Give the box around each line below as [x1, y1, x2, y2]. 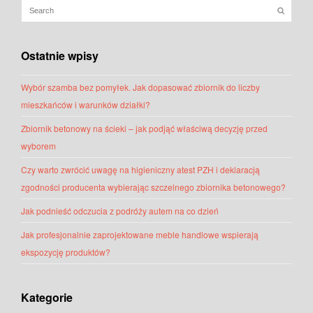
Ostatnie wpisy [21, 48, 99, 64]
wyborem [21, 140, 56, 152]
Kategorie [21, 289, 73, 306]
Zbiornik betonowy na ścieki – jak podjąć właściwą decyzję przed [21, 122, 268, 135]
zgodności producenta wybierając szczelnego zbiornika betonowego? [21, 181, 286, 194]
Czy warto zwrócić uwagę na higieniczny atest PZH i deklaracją [21, 163, 260, 176]
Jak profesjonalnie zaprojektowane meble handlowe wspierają [21, 228, 259, 241]
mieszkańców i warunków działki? [21, 99, 150, 111]
